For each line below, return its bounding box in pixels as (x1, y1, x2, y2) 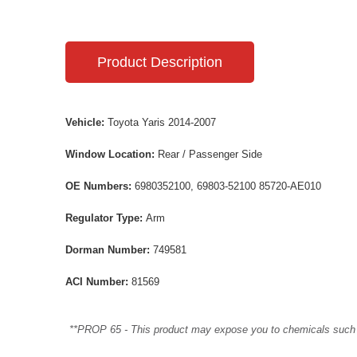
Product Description (97, 53, 222, 70)
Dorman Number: (65, 243, 153, 256)
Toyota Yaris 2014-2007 (108, 116, 216, 128)
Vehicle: (65, 116, 108, 128)
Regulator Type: (65, 211, 146, 224)
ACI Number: (65, 275, 131, 288)
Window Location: (65, 147, 158, 160)
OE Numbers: (65, 179, 135, 192)
